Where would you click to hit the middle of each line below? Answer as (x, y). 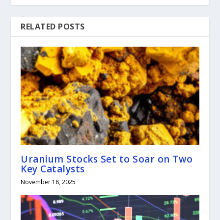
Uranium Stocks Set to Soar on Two (107, 159)
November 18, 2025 (48, 182)
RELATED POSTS (53, 26)
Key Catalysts (53, 169)
